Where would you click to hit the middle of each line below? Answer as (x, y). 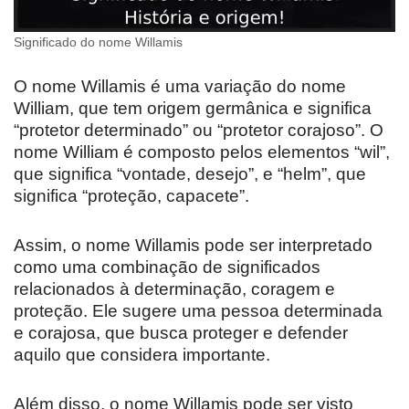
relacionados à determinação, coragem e (174, 289)
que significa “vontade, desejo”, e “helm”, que (190, 174)
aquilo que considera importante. (142, 355)
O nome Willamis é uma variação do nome (180, 87)
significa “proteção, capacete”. (131, 196)
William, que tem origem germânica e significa (193, 109)
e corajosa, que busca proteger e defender (181, 333)
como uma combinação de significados (167, 267)
